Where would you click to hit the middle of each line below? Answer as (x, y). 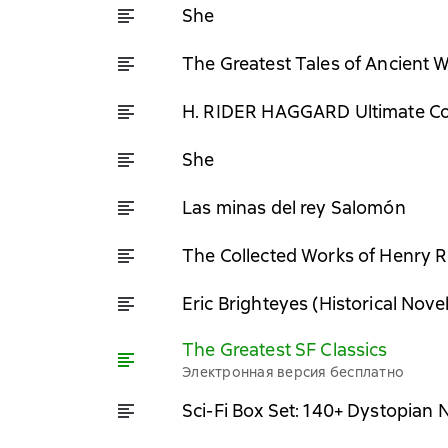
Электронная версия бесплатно (293, 372)
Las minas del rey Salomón (294, 207)
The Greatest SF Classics (285, 349)
